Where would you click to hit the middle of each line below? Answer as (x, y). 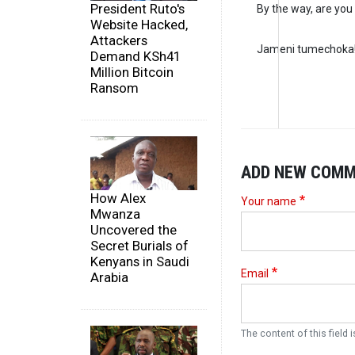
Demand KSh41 (136, 57)
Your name (269, 201)
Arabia (109, 277)
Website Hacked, (139, 25)
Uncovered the (134, 229)
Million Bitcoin (132, 73)
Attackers (119, 41)
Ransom (115, 88)
